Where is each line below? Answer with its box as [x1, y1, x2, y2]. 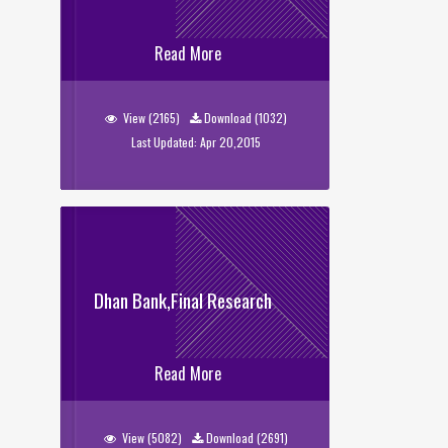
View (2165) [119, 108, 183, 127]
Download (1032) [203, 108, 287, 127]
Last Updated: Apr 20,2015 [130, 133, 261, 151]
